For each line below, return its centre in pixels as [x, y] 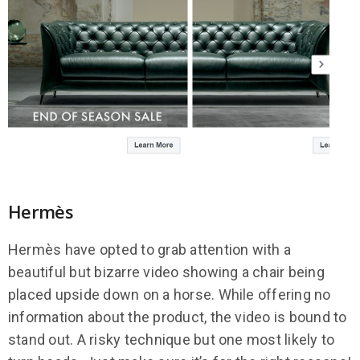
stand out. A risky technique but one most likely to [172, 340]
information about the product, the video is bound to [178, 317]
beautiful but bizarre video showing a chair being [166, 272]
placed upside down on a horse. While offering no [170, 295]
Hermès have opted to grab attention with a [150, 250]
